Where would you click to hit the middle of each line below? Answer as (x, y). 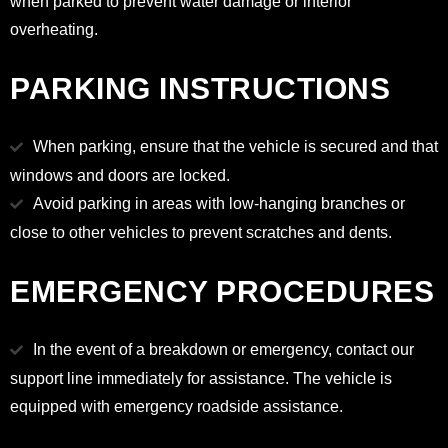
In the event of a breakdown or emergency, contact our (223, 349)
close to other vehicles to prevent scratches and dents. (201, 232)
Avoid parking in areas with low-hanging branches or (219, 203)
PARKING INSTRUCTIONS (200, 88)
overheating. (54, 29)
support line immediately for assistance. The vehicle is (201, 378)
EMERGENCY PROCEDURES (222, 291)
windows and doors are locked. (120, 175)
